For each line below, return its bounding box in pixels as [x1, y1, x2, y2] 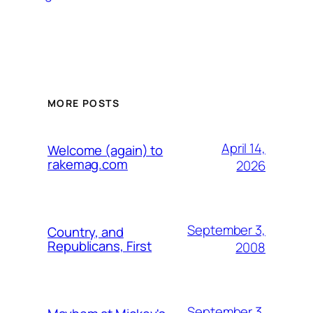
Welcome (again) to [48, 140, 163, 159]
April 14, [221, 138, 265, 157]
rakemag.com [48, 154, 128, 173]
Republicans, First [48, 236, 152, 255]
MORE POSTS [48, 96, 119, 110]
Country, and [48, 222, 124, 241]
